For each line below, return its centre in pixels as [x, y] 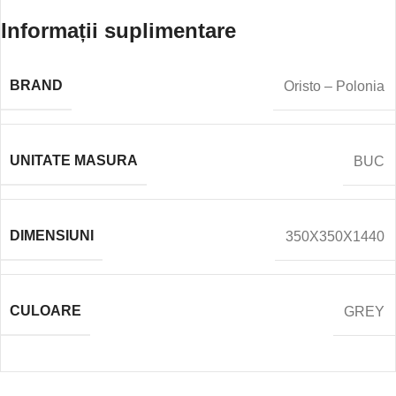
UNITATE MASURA [74, 160]
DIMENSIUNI [52, 236]
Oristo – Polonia [334, 86]
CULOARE [46, 311]
